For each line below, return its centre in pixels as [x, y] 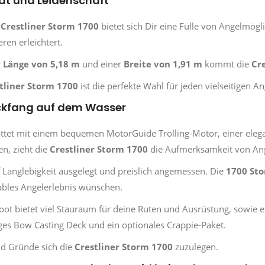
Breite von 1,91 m [163, 64]
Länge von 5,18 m [41, 64]
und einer [102, 64]
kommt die [227, 64]
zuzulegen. [195, 247]
